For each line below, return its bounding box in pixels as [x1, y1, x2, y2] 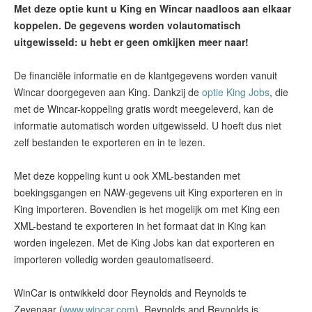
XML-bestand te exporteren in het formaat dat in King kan [14, 219, 266, 233]
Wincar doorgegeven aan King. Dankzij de [14, 85, 202, 99]
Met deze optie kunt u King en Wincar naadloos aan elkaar [14, 1, 291, 15]
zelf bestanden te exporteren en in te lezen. [14, 135, 205, 149]
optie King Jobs [202, 85, 270, 99]
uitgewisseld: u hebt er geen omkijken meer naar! [14, 35, 249, 49]
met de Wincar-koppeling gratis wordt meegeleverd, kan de [14, 102, 274, 116]
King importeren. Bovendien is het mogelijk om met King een [14, 202, 280, 216]
